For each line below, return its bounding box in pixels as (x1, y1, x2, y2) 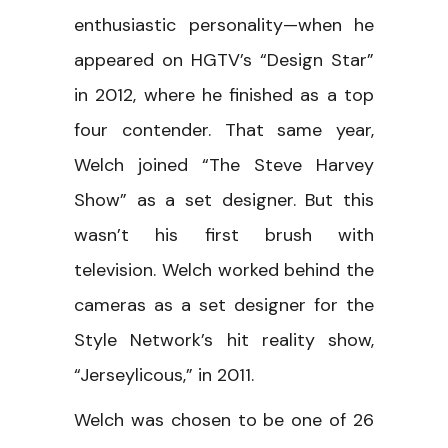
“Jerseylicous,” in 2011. (74, 362, 254, 387)
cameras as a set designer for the (74, 292, 374, 317)
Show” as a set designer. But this (74, 187, 374, 212)
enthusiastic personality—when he (74, 12, 374, 37)
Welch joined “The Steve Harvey (74, 152, 374, 177)
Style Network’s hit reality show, (74, 327, 374, 352)
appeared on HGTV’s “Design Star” (74, 47, 374, 72)
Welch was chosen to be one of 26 (74, 407, 374, 432)
